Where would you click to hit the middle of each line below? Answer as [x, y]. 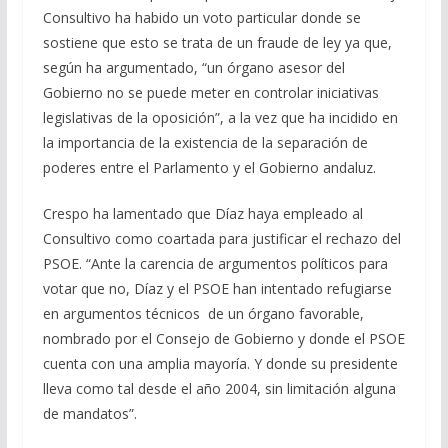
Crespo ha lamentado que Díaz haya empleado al [202, 214]
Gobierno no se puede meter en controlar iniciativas [210, 93]
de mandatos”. [89, 414]
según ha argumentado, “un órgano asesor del [193, 68]
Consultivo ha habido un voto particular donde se [201, 18]
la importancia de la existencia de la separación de [205, 143]
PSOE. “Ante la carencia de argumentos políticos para [215, 264]
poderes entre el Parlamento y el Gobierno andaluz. [209, 168]
